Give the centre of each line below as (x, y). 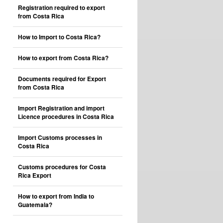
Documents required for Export (62, 79)
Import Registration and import (61, 108)
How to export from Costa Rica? (63, 58)
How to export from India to (56, 196)
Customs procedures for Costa (62, 167)
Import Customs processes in (60, 138)
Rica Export (35, 175)
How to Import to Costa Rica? (59, 37)
